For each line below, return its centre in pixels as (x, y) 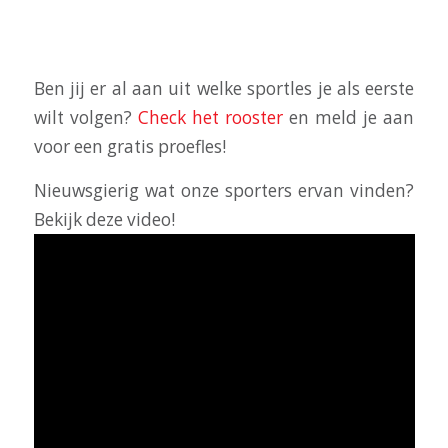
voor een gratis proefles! (129, 147)
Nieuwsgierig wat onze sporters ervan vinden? (224, 191)
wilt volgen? (85, 118)
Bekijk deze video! (104, 220)
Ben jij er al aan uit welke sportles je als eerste (224, 89)
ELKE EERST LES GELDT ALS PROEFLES (210, 47)
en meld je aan (349, 118)
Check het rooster (210, 118)
